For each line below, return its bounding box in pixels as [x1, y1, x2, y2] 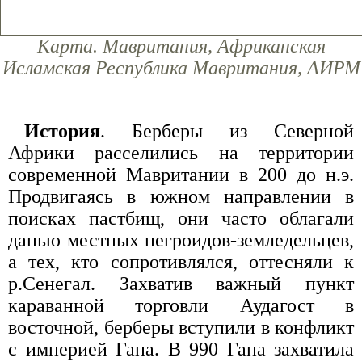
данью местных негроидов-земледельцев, [8, 229, 354, 251]
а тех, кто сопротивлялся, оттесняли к [8, 251, 354, 273]
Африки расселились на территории [8, 142, 354, 164]
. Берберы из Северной [100, 120, 354, 142]
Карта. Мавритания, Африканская [36, 36, 326, 57]
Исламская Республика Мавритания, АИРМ [2, 57, 360, 79]
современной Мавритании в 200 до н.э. [8, 164, 354, 186]
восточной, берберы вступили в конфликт [8, 317, 354, 339]
